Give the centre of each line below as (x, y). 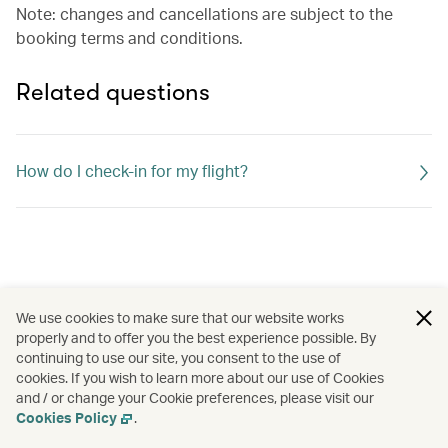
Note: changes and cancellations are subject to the (204, 13)
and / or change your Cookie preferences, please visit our (195, 397)
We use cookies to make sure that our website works (180, 317)
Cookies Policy (66, 417)
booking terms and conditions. (129, 37)
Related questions (113, 92)
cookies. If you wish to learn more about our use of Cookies (200, 377)
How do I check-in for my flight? (132, 170)
